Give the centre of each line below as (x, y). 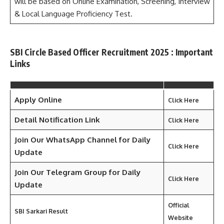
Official (178, 205)
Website (180, 217)
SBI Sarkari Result (41, 211)
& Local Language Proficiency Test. (73, 14)
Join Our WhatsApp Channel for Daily (82, 139)
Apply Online (38, 99)
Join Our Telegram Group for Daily (77, 172)
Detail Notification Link (57, 119)
